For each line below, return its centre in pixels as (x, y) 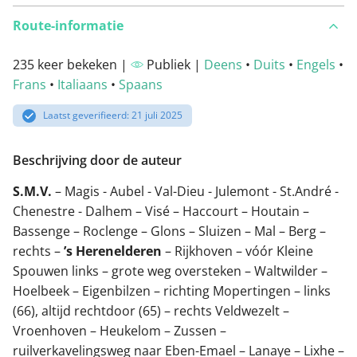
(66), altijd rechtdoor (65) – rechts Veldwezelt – (151, 310)
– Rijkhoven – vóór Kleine (237, 251)
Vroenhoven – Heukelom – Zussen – (120, 330)
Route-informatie (68, 26)
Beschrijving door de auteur (97, 160)
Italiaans (82, 85)
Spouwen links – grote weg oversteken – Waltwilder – (170, 271)
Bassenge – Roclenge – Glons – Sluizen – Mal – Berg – (169, 231)
